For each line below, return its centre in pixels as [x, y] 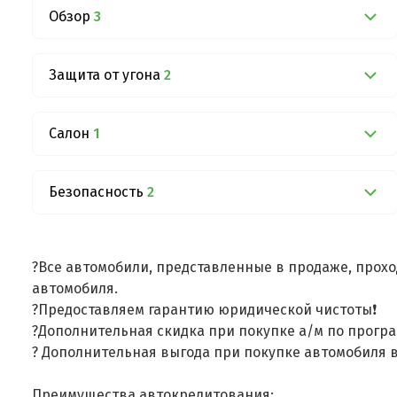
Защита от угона [105, 74]
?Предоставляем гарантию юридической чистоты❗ [206, 309]
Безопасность [96, 191]
